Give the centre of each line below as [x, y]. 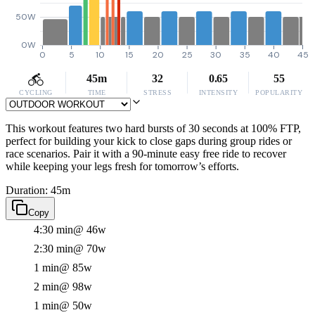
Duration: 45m [38, 190]
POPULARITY [279, 92]
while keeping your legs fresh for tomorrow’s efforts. [122, 166]
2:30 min [53, 249]
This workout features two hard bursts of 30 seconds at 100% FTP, [153, 128]
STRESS [157, 92]
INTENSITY [218, 92]
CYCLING [36, 92]
